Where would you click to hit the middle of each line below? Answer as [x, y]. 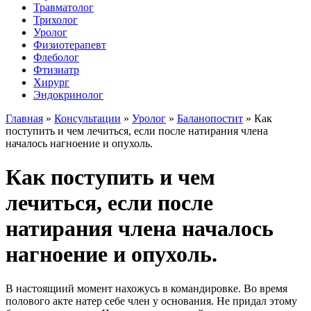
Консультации [87, 118]
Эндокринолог [68, 95]
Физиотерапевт [70, 45]
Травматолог [64, 7]
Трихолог [56, 20]
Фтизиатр [56, 70]
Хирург [51, 82]
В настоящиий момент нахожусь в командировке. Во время [146, 288]
